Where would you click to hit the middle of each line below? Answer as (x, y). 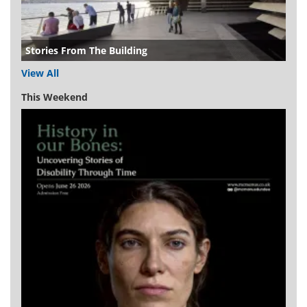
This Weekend (54, 97)
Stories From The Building (86, 50)
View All (40, 73)
